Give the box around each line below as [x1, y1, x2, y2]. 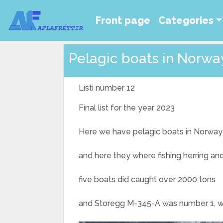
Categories [158, 14, 214, 26]
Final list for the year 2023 [79, 103, 175, 112]
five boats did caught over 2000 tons [79, 175, 222, 184]
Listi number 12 [79, 83, 135, 93]
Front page [96, 14, 150, 26]
